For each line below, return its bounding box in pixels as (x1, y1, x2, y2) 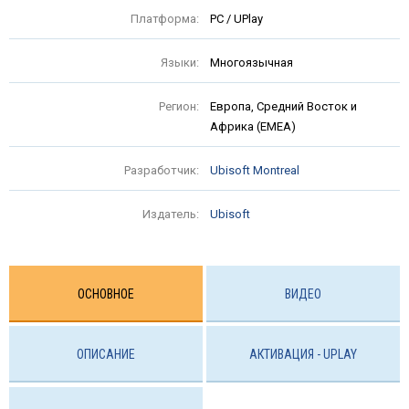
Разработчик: (124, 163, 199, 177)
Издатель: (142, 206, 199, 221)
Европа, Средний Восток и (210, 99, 357, 113)
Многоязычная (210, 55, 293, 69)
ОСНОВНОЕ (77, 287, 134, 301)
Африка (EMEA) (210, 119, 296, 133)
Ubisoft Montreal (210, 163, 299, 177)
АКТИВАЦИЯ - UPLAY (249, 347, 358, 362)
